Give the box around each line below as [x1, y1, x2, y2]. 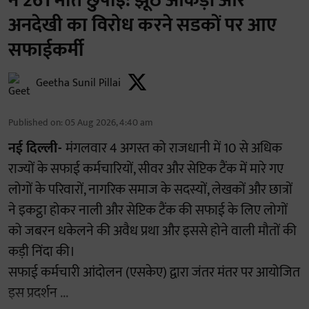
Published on [8, 114, 61, 131]
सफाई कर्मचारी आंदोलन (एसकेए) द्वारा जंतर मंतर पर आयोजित [8, 261, 300, 285]
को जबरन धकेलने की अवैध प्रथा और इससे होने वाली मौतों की [8, 219, 297, 243]
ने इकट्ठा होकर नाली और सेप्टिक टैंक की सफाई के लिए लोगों [8, 199, 288, 223]
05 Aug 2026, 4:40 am [65, 114, 153, 131]
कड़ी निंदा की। [8, 240, 75, 264]
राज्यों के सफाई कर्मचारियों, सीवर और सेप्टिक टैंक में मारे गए [8, 157, 283, 181]
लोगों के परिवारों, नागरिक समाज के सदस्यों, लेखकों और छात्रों [8, 178, 292, 202]
